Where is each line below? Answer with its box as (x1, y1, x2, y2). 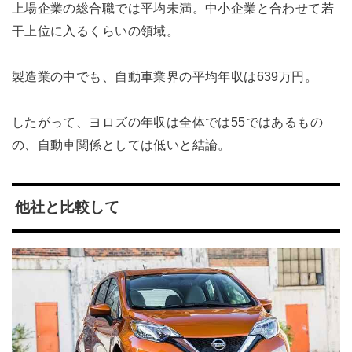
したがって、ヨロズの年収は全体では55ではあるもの (11, 114, 324, 129)
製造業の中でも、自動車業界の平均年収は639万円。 (11, 69, 318, 83)
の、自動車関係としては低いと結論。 (11, 137, 231, 152)
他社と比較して (14, 199, 119, 216)
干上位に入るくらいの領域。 (11, 24, 180, 38)
